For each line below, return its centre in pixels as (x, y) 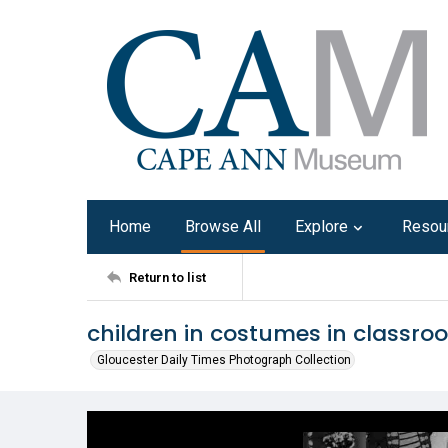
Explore (321, 226)
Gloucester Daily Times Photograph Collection (224, 360)
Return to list (167, 277)
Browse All (223, 226)
